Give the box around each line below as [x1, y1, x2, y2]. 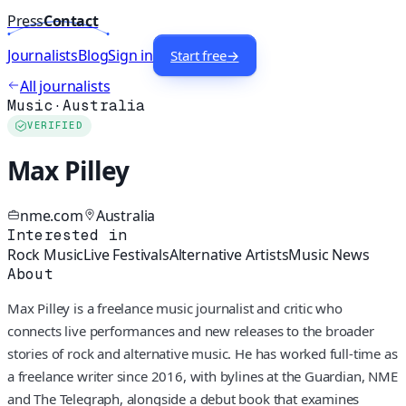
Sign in [108, 45, 154, 66]
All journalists [20, 76, 111, 97]
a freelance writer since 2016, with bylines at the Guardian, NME [7, 366, 398, 385]
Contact [43, 11, 99, 32]
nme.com [20, 205, 83, 226]
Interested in [7, 225, 128, 245]
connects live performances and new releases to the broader [7, 321, 374, 340]
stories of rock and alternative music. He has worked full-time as [7, 343, 398, 362]
